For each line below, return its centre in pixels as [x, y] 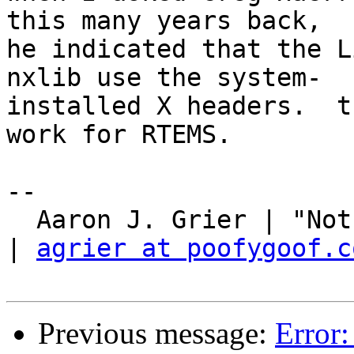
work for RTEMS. [119, 135]
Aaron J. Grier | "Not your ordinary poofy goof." [21, 220]
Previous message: [156, 333]
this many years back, [164, 21]
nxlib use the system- [164, 78]
